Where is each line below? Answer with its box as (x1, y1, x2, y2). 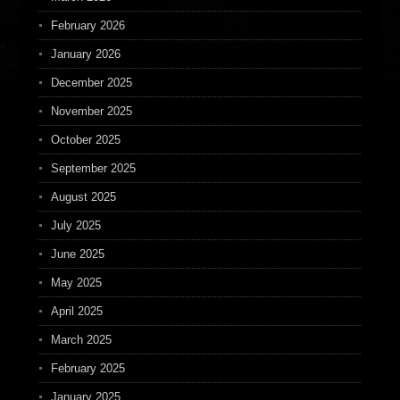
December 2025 (50, 76, 132, 89)
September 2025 (50, 162, 136, 175)
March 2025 (50, 333, 112, 346)
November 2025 (50, 104, 132, 118)
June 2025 (50, 247, 104, 261)
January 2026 (50, 47, 121, 61)
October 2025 (50, 133, 121, 146)
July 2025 (50, 219, 101, 232)
